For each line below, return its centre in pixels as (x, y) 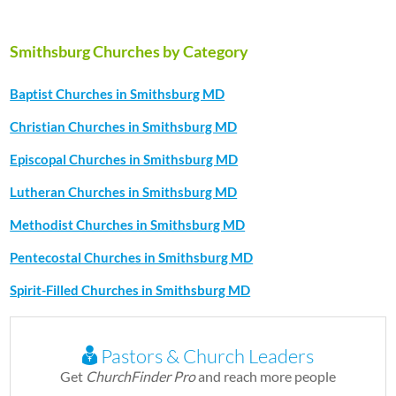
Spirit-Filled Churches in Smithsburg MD (130, 290)
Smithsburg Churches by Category (129, 51)
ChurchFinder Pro (141, 376)
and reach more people (266, 376)
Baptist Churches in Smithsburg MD (118, 94)
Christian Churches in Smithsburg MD (124, 126)
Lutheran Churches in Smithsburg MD (124, 192)
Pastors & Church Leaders (206, 356)
